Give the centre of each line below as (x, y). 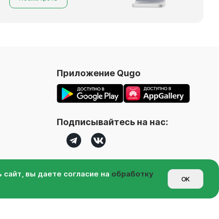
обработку (132, 174)
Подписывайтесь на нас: (112, 122)
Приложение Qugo (99, 73)
